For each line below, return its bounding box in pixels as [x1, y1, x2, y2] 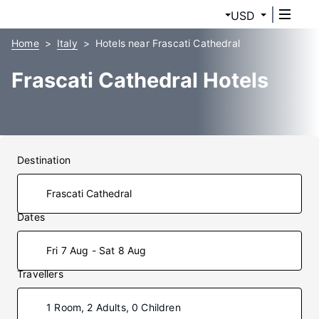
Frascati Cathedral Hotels [11, 68, 268, 93]
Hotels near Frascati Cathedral [95, 37, 240, 49]
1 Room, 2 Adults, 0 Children [46, 301, 181, 313]
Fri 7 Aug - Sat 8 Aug [46, 244, 147, 256]
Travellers [17, 268, 63, 280]
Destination [17, 154, 70, 166]
